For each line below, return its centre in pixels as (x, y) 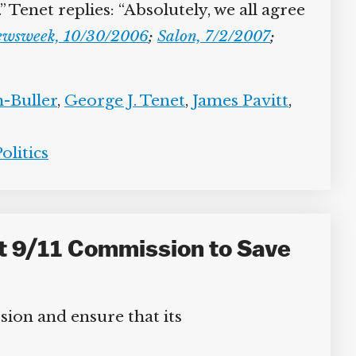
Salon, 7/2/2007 (208, 36)
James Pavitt (234, 101)
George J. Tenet (119, 101)
